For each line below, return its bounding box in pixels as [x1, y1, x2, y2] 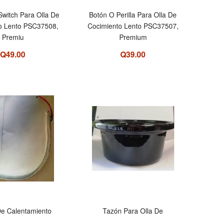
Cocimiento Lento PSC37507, [87, 21, 179, 31]
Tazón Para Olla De [103, 206, 163, 216]
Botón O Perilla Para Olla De [89, 10, 177, 20]
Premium [119, 32, 147, 42]
